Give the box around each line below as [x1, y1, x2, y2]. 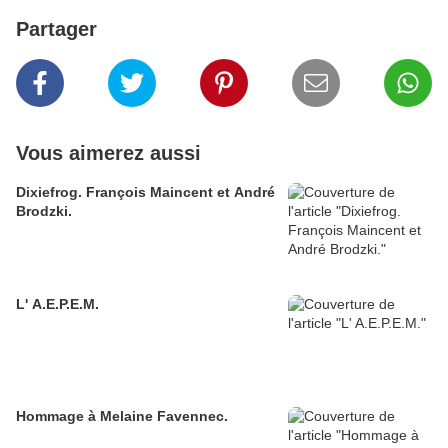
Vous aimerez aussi [16, 142, 201, 165]
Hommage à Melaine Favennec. [16, 408, 228, 425]
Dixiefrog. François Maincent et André [16, 184, 217, 201]
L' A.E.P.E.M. [16, 296, 99, 313]
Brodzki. [16, 203, 72, 220]
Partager [16, 18, 97, 41]
